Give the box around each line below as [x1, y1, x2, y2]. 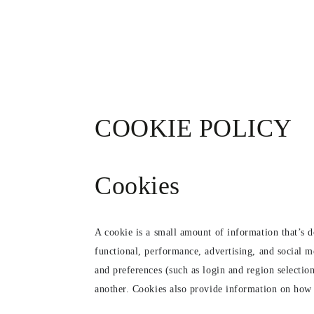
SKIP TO [13, 3, 55, 12]
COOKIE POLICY [95, 114, 293, 142]
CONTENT [13, 12, 62, 21]
